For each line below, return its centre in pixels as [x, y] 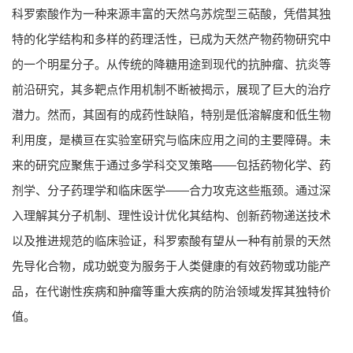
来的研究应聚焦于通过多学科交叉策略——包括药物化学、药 [171, 165]
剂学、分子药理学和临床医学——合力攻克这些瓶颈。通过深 [171, 191]
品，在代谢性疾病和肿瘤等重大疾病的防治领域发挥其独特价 [171, 292]
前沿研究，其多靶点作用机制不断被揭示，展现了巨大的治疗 [171, 90]
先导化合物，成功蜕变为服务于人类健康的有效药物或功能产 [171, 266]
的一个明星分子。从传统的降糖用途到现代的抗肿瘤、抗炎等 [171, 65]
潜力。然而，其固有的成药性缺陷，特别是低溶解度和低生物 [171, 115]
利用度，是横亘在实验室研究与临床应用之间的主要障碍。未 [171, 140]
